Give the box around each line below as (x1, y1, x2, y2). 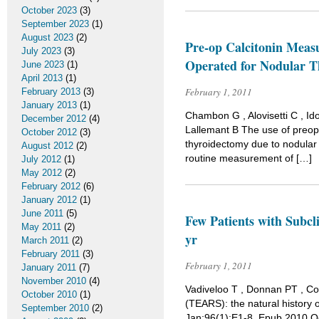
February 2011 (21, 249, 80, 259)
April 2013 (21, 73, 63, 83)
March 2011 (21, 235, 69, 246)
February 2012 (21, 181, 80, 192)
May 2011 (21, 221, 61, 232)
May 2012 (21, 167, 62, 178)
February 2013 (21, 86, 80, 97)
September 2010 (21, 303, 89, 313)
